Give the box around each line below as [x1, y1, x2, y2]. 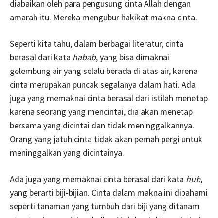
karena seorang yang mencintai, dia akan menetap [10, 106, 193, 117]
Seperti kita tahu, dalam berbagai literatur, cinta [10, 37, 183, 49]
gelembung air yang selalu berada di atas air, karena [10, 65, 198, 76]
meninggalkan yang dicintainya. [10, 146, 124, 158]
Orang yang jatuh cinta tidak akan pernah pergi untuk [10, 133, 202, 145]
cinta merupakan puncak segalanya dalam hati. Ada [10, 78, 196, 90]
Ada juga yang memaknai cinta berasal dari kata [10, 173, 186, 184]
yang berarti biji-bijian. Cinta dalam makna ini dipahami [10, 186, 208, 198]
